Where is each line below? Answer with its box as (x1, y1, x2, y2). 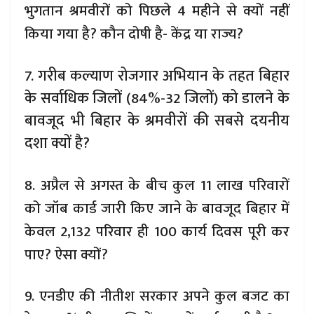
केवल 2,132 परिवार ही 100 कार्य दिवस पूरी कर (25, 219, 289, 244)
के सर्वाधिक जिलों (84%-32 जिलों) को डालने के (25, 86, 289, 111)
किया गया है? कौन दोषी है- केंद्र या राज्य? (25, 21, 243, 46)
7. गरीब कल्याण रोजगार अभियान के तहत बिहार (25, 64, 289, 89)
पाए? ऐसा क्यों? (25, 242, 108, 267)
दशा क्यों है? (25, 131, 90, 156)
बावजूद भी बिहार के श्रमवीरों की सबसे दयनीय (25, 109, 289, 134)
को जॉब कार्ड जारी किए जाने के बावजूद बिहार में (25, 196, 289, 221)
